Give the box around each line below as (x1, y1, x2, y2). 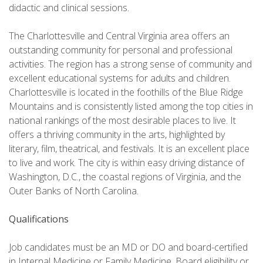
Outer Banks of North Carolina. (9, 184, 139, 198)
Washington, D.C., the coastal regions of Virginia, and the (9, 170, 241, 184)
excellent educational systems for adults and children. (9, 72, 231, 85)
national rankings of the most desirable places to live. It (9, 114, 236, 127)
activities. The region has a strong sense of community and (9, 58, 252, 71)
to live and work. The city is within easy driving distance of (9, 156, 244, 170)
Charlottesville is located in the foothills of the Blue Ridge (9, 86, 243, 99)
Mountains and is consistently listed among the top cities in (9, 100, 253, 113)
